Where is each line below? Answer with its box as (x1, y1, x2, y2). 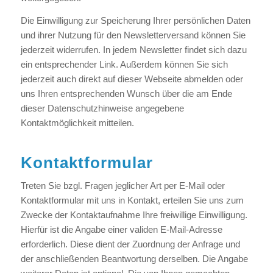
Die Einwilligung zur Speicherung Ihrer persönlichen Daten (20, 15, 250, 26)
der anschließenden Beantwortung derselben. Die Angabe (20, 253, 248, 264)
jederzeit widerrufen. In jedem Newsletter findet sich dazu (20, 44, 247, 55)
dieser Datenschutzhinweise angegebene (20, 102, 184, 113)
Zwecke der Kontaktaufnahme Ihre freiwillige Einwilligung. (20, 210, 247, 221)
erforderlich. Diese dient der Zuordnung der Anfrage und (20, 239, 240, 250)
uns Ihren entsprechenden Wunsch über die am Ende (20, 88, 232, 99)
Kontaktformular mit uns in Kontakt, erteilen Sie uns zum (20, 195, 244, 206)
